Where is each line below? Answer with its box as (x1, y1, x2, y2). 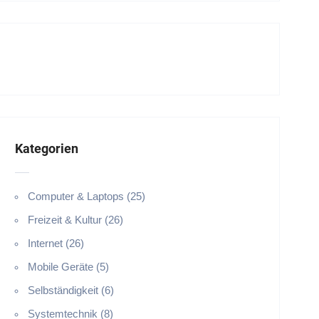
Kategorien (14, 141, 78, 156)
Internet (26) (27, 237, 84, 249)
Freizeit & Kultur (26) (27, 214, 123, 226)
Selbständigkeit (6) (27, 284, 114, 296)
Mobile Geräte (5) (27, 261, 109, 273)
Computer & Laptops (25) (27, 190, 145, 202)
